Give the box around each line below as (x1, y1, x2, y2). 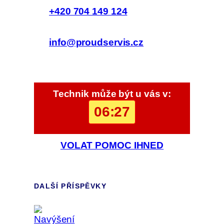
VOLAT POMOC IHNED (60, 140, 164, 151)
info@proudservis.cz (49, 36, 144, 47)
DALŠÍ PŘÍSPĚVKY (34, 181, 106, 190)
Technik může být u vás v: (52, 88, 171, 99)
